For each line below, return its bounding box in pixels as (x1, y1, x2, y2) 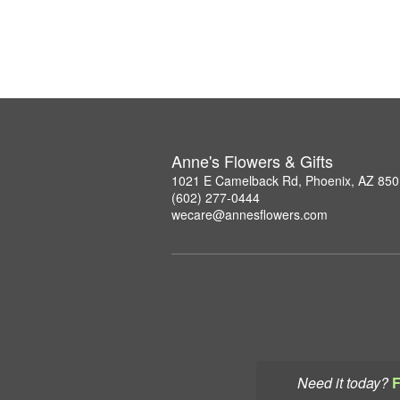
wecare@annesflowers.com (171, 205, 328, 223)
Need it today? (297, 372, 388, 393)
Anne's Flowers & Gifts (171, 149, 333, 172)
